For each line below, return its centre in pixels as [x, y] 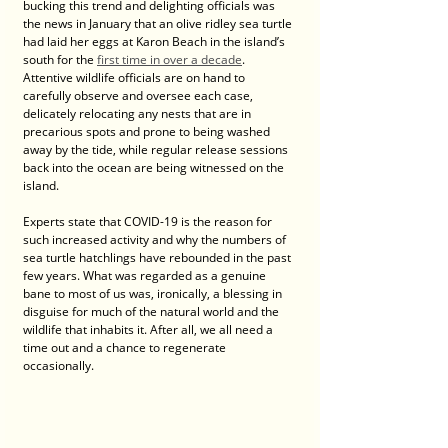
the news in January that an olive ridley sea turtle [159, 23]
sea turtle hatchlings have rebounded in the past [158, 257]
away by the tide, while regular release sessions [157, 149]
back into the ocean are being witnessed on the [155, 167]
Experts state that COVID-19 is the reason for [149, 221]
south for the [60, 59]
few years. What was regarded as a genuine [146, 275]
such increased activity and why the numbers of [156, 239]
